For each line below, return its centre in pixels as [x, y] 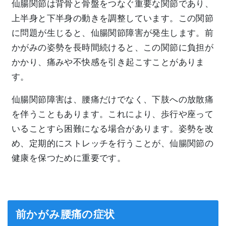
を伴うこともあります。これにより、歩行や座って [113, 115]
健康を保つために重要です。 [69, 158]
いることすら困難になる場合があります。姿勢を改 [113, 129]
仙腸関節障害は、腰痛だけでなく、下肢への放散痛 [113, 100]
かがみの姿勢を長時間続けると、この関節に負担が [113, 48]
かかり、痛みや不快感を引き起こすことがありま [108, 63]
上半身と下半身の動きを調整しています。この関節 [113, 19]
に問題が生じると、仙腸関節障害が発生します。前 [113, 33]
